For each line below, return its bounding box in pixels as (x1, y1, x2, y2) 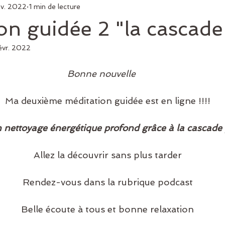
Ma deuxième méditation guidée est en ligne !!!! (5, 95, 213, 106)
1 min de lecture (29, 2, 80, 11)
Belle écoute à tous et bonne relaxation (21, 204, 196, 214)
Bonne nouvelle (67, 68, 138, 79)
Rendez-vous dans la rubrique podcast (22, 177, 195, 187)
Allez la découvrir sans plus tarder (33, 150, 184, 160)
